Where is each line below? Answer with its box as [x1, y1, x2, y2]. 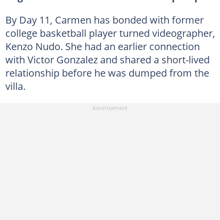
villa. [5, 79, 26, 93]
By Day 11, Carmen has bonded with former [5, 13, 204, 27]
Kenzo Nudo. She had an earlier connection [5, 39, 200, 54]
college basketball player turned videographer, [5, 26, 215, 40]
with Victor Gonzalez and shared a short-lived [5, 53, 210, 67]
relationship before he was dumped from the [5, 66, 209, 80]
